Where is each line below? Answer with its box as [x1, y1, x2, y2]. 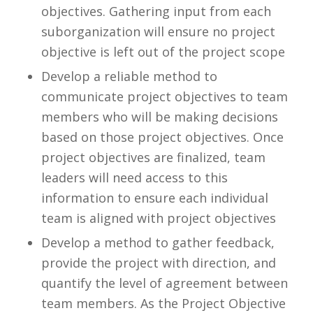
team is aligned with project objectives [41, 210, 276, 227]
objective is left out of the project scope [41, 43, 285, 61]
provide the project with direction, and [41, 254, 276, 272]
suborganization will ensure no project [41, 23, 275, 41]
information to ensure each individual [41, 189, 268, 207]
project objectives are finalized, [41, 149, 234, 166]
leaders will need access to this [41, 169, 228, 187]
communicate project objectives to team [41, 88, 288, 105]
